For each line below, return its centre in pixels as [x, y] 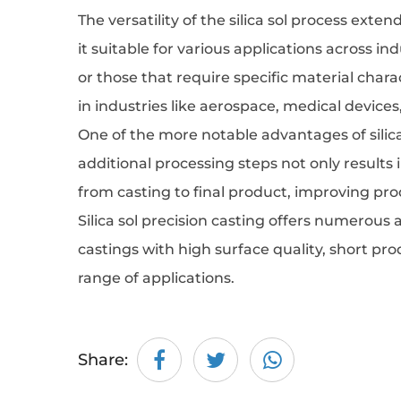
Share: [103, 360]
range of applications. [156, 278]
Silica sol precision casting [171, 221]
